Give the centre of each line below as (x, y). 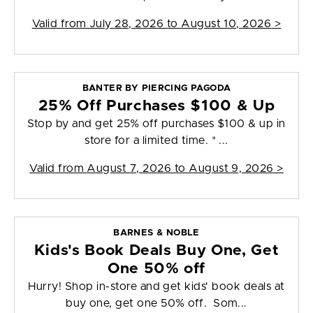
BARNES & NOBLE (156, 233)
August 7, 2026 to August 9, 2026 (180, 169)
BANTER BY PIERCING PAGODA (156, 89)
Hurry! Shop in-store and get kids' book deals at (156, 287)
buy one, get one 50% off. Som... (156, 304)
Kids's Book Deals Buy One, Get (156, 251)
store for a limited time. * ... (156, 141)
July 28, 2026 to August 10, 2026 (180, 24)
